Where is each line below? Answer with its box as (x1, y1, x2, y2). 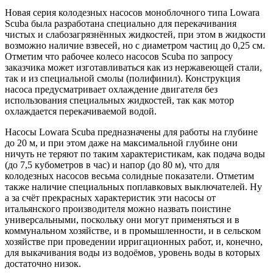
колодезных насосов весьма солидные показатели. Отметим (5, 170, 254, 181)
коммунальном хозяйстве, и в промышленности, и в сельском (5, 225, 261, 236)
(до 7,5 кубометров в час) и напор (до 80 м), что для (5, 159, 219, 170)
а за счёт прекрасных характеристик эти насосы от (5, 192, 216, 203)
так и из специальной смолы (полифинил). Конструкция (5, 73, 240, 83)
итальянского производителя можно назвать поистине (5, 203, 231, 214)
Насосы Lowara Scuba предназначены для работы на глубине (5, 126, 258, 137)
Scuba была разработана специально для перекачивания (5, 18, 236, 29)
